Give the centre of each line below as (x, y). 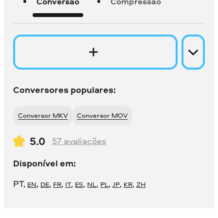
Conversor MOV (105, 115)
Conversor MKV (45, 115)
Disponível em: (45, 163)
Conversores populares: (65, 90)
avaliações (84, 141)
